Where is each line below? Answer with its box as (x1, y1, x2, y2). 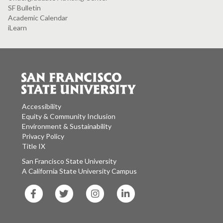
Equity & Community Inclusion (22, 111, 115, 120)
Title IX (22, 141, 45, 150)
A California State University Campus (28, 166, 137, 175)
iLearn (8, 23, 27, 32)
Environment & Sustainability (22, 121, 111, 130)
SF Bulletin (8, 3, 41, 12)
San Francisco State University (85, 156, 116, 165)
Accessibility (22, 102, 61, 111)
